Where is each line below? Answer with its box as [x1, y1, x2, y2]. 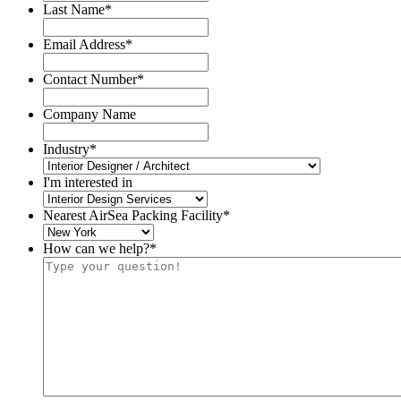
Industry [43, 141, 90, 158]
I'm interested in [43, 175, 132, 191]
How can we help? [43, 241, 149, 257]
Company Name [43, 107, 136, 123]
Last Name [43, 2, 105, 18]
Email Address [43, 37, 125, 53]
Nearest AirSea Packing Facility [43, 208, 223, 224]
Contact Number [43, 72, 137, 88]
